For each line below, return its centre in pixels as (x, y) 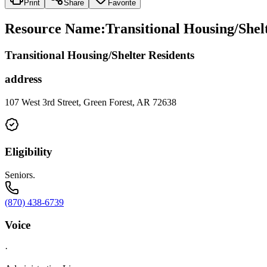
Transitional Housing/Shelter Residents (100, 55)
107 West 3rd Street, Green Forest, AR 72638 (91, 103)
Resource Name (53, 28)
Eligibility (29, 151)
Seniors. (20, 175)
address (23, 79)
